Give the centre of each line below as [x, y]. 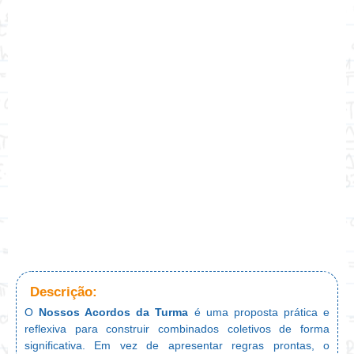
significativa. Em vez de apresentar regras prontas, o [177, 345]
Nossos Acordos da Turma [114, 312]
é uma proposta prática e [259, 312]
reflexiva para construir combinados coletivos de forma [177, 328]
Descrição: [64, 292]
